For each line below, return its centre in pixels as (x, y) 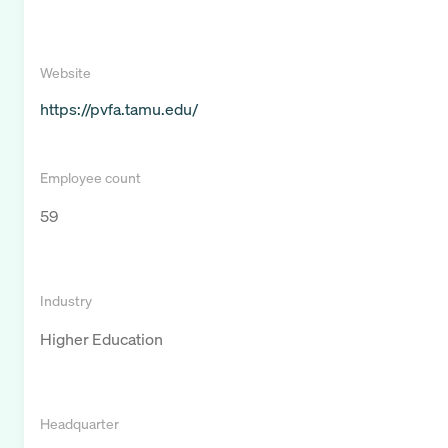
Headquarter (79, 424)
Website (65, 73)
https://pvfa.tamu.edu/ (119, 109)
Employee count (90, 178)
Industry (66, 301)
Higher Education (101, 339)
